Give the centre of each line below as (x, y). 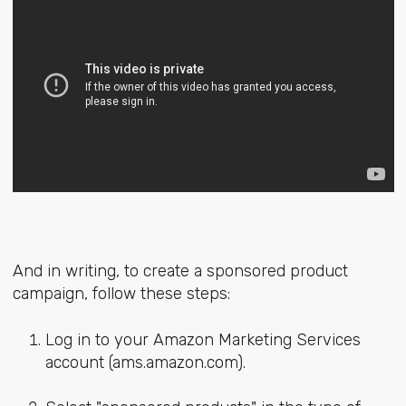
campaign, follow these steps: (121, 294)
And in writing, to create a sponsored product (180, 271)
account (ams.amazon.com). (145, 362)
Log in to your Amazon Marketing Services (203, 339)
